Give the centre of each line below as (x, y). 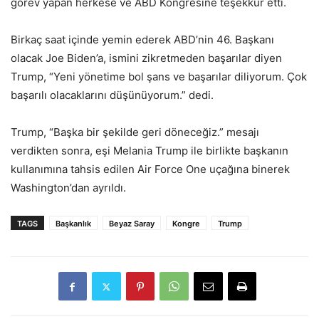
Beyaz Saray (132, 224)
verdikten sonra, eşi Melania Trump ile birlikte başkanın (150, 151)
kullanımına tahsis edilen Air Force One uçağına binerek (150, 169)
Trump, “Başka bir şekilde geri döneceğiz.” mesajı (135, 132)
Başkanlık (73, 224)
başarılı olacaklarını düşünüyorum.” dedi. (112, 95)
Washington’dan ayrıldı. (68, 188)
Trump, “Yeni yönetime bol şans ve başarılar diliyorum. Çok (159, 77)
